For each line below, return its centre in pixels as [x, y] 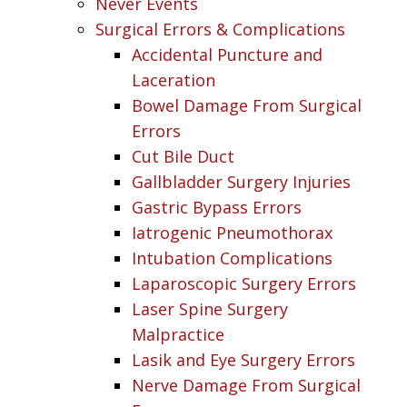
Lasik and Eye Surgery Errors [243, 359]
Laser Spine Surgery [210, 308]
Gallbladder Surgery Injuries [241, 181]
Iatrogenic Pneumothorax [232, 232]
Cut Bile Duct [183, 156]
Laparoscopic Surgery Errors [244, 283]
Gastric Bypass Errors [217, 207]
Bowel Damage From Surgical [247, 105]
